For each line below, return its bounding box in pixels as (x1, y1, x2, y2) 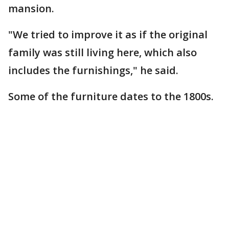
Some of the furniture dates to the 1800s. (8, 89, 214, 103)
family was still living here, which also (8, 45, 197, 59)
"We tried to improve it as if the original (8, 27, 208, 41)
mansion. (8, 1, 57, 15)
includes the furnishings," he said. (8, 63, 178, 77)
